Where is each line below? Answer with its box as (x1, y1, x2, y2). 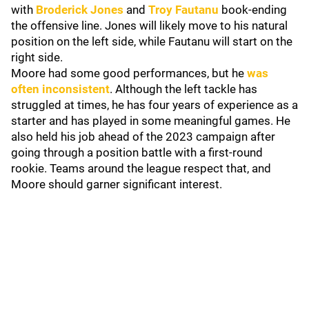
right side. (11, 50, 66, 64)
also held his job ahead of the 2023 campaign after (11, 130, 275, 143)
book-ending (221, 3, 287, 17)
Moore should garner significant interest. (11, 177, 225, 191)
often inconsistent (11, 82, 110, 96)
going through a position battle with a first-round (11, 146, 263, 159)
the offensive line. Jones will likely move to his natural (11, 19, 288, 32)
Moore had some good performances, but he (11, 66, 247, 80)
